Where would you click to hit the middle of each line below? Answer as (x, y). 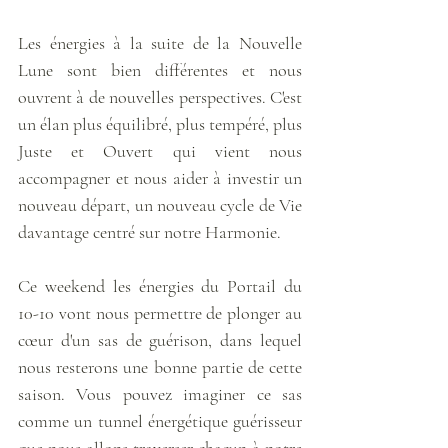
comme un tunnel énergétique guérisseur (160, 420)
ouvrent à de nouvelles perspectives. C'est (160, 96)
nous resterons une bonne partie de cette (160, 366)
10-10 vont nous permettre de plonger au (160, 312)
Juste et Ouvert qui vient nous (160, 150)
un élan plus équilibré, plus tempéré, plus (160, 123)
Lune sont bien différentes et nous (160, 69)
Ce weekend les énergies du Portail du (160, 285)
